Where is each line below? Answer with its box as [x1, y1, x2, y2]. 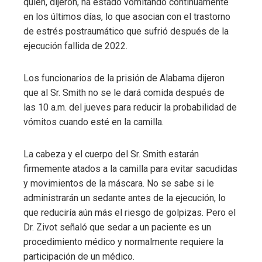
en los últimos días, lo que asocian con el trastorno [23, 11, 230, 22]
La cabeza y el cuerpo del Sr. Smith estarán [23, 148, 199, 160]
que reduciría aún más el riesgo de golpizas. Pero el [23, 206, 236, 218]
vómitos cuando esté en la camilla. [23, 116, 164, 127]
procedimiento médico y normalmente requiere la [23, 236, 223, 247]
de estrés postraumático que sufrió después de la [23, 25, 229, 37]
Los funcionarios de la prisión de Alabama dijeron [23, 72, 225, 84]
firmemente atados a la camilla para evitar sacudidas [23, 163, 237, 174]
